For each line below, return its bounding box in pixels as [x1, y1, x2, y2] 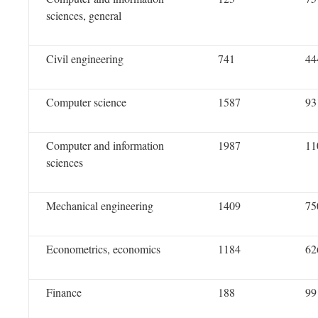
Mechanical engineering [46, 198, 153, 213]
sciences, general [46, 8, 121, 23]
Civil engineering [46, 51, 124, 66]
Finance [46, 285, 82, 300]
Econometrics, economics [46, 241, 160, 256]
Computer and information [46, 138, 164, 153]
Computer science [46, 94, 126, 109]
